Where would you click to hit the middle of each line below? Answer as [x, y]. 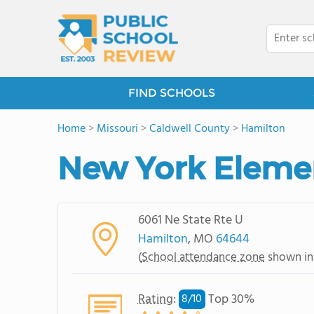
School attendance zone [203, 257]
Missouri [117, 129]
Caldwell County [190, 129]
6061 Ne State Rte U [190, 220]
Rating [155, 299]
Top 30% [230, 299]
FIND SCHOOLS [172, 93]
